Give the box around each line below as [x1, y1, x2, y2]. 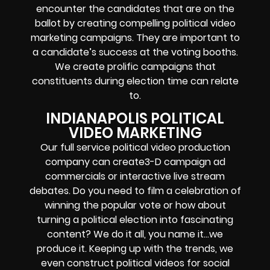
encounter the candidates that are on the [36, 1, 234, 16]
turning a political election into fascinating [37, 213, 233, 227]
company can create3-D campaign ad [45, 155, 225, 169]
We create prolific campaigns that [54, 59, 216, 74]
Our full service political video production [40, 140, 230, 155]
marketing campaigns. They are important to [30, 30, 240, 45]
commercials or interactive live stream [45, 169, 225, 184]
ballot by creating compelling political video [34, 16, 236, 30]
